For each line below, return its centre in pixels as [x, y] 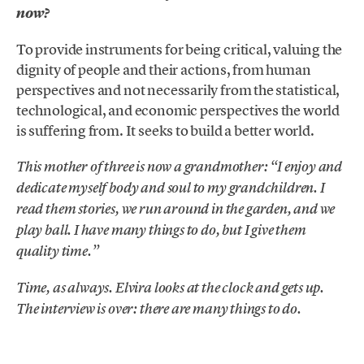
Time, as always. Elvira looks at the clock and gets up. [171, 288]
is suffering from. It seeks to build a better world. [165, 130]
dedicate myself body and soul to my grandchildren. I [171, 187]
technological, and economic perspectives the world [178, 110]
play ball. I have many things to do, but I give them [161, 230]
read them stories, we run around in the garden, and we [176, 208]
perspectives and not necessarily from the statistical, [178, 89]
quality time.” [58, 251]
